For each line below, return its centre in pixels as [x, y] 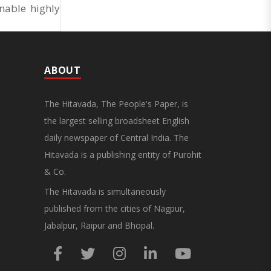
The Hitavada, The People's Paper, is [116, 103]
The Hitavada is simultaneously [105, 191]
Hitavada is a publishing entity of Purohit [123, 154]
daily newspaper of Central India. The [116, 137]
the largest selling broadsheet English [117, 120]
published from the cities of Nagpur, [115, 208]
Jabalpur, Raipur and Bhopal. [99, 225]
